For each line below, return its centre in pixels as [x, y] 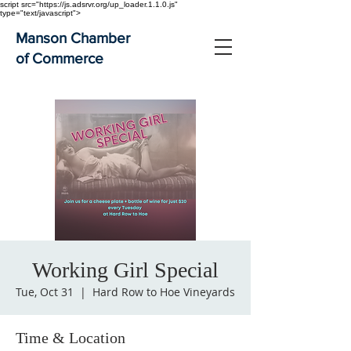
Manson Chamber [73, 38]
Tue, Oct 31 [45, 292]
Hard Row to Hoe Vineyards [164, 292]
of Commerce [60, 58]
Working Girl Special [125, 270]
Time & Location [71, 338]
